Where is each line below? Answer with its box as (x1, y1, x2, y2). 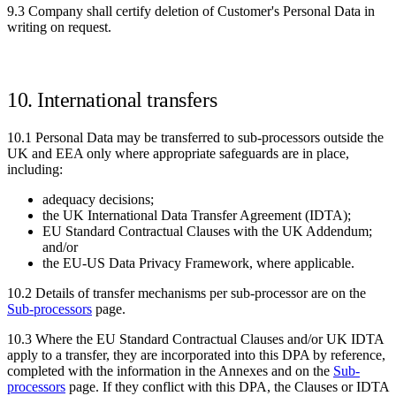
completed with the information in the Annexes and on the (7, 362, 333, 378)
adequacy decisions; (42, 191, 154, 207)
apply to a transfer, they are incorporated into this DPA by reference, (7, 346, 385, 362)
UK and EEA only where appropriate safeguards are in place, (7, 145, 349, 161)
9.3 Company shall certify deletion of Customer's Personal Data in (7, 3, 375, 19)
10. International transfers (7, 88, 217, 111)
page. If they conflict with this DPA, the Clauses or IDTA (65, 378, 389, 394)
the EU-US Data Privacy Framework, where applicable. (42, 255, 354, 270)
